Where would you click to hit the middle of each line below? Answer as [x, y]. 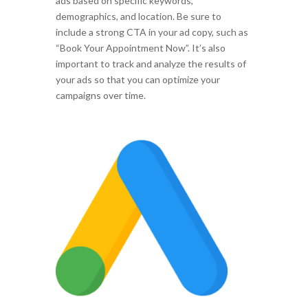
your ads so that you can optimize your [137, 80]
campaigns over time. [100, 96]
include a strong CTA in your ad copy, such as [152, 32]
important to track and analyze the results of [151, 64]
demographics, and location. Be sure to [138, 16]
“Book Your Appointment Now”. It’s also [140, 48]
